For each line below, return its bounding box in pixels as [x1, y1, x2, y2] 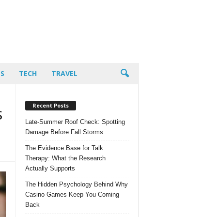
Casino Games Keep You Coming [25, 190, 119, 198]
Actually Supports [25, 164, 75, 172]
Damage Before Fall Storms [25, 128, 103, 136]
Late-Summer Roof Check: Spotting [25, 118, 125, 125]
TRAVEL [51, 69, 77, 78]
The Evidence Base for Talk [25, 144, 103, 152]
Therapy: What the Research [25, 154, 106, 162]
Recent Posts [32, 101, 69, 109]
